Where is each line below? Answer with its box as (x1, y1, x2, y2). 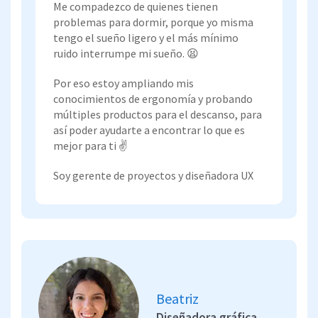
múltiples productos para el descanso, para (53, 106, 262, 121)
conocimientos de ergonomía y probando (53, 91, 253, 106)
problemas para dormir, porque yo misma (53, 14, 253, 29)
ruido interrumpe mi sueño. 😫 (53, 45, 199, 60)
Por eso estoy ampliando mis (53, 75, 194, 90)
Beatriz (156, 289, 199, 307)
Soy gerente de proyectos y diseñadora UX (53, 168, 253, 182)
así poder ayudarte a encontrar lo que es (53, 122, 245, 137)
